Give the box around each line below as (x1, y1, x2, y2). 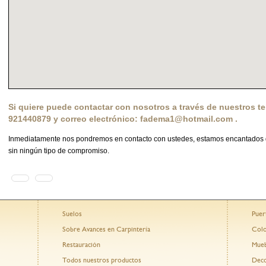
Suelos (62, 210, 83, 218)
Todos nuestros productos (62, 256, 142, 265)
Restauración (62, 240, 101, 249)
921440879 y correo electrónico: (8, 114, 140, 124)
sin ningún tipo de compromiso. (8, 147, 109, 156)
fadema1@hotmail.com (140, 114, 233, 124)
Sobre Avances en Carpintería (62, 225, 151, 234)
